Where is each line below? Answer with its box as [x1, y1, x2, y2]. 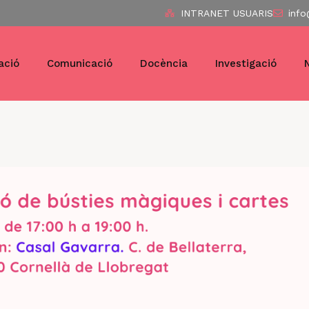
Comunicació [46, 57, 112, 70]
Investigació [215, 57, 277, 70]
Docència [139, 57, 188, 70]
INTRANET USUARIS [180, 7, 273, 19]
